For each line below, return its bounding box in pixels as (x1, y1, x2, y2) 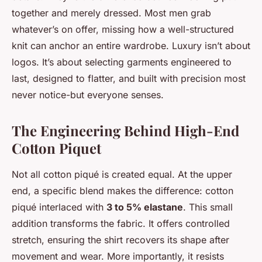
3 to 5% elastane (106, 201, 183, 213)
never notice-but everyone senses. (12, 89, 164, 101)
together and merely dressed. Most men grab (12, 7, 211, 19)
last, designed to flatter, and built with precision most (12, 73, 246, 85)
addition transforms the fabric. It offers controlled (12, 218, 230, 230)
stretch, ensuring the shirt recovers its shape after (12, 234, 229, 246)
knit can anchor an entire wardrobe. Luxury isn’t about (12, 40, 250, 52)
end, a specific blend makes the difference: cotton (12, 185, 233, 197)
